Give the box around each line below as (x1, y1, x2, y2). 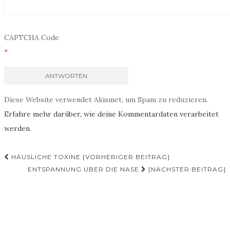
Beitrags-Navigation (4, 172, 147, 189)
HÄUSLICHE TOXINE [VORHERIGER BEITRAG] (9, 153, 170, 161)
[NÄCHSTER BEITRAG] (146, 165, 226, 173)
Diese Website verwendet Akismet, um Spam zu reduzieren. (4, 95, 208, 104)
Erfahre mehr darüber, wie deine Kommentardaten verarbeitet (4, 109, 219, 119)
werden (4, 124, 30, 133)
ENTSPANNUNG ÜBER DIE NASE (28, 165, 141, 173)
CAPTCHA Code (4, 33, 59, 42)
